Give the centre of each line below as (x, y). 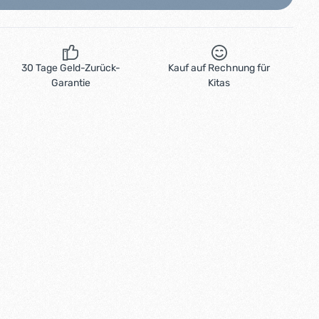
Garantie (70, 83)
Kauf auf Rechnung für (219, 68)
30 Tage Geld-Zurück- (70, 68)
